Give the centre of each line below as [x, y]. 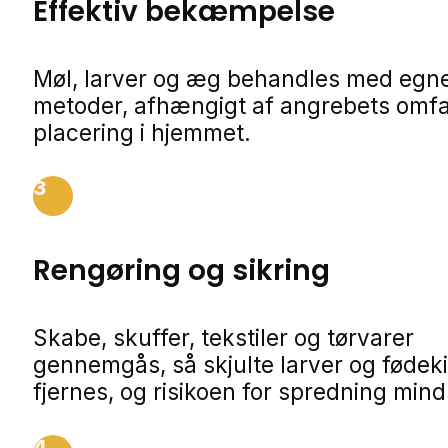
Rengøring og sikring [181, 270]
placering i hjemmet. [142, 133]
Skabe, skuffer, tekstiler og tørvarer [223, 337]
